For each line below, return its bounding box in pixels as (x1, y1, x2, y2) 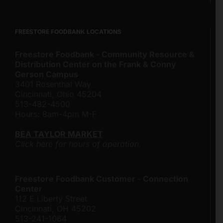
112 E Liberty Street (15, 193, 87, 204)
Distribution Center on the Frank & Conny (15, 59, 176, 69)
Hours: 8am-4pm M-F (15, 109, 97, 119)
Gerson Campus (15, 69, 78, 79)
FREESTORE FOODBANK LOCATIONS (15, 27, 121, 35)
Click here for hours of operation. (15, 138, 141, 149)
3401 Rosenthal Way (15, 79, 91, 89)
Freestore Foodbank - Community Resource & (15, 49, 195, 59)
